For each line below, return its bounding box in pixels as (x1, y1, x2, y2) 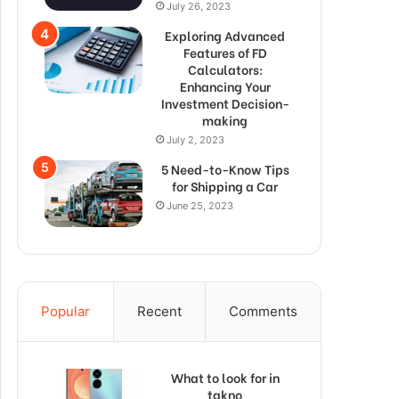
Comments (229, 302, 297, 320)
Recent (137, 302, 182, 320)
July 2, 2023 (167, 133, 224, 146)
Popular (41, 302, 90, 320)
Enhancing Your (179, 76, 271, 95)
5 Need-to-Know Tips (160, 159, 289, 178)
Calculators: (187, 59, 263, 78)
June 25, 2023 (167, 199, 233, 212)
